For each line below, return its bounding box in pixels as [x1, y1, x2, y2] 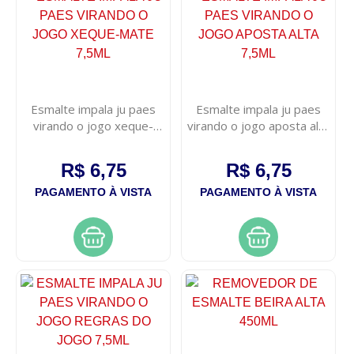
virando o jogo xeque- [33, 117, 154, 134]
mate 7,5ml [62, 134, 125, 150]
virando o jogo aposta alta [187, 117, 330, 134]
